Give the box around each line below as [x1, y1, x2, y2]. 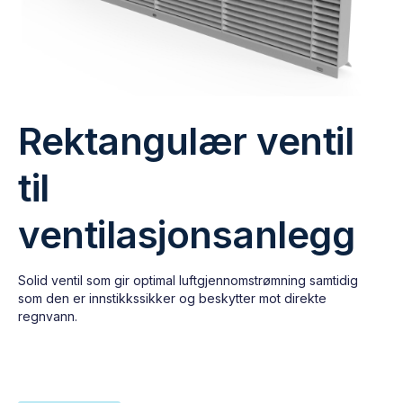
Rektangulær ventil [18, 118, 354, 164]
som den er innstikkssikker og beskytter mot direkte [18, 291, 327, 306]
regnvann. [18, 309, 77, 324]
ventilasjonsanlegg [18, 211, 354, 257]
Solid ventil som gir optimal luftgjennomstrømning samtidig [18, 273, 358, 288]
